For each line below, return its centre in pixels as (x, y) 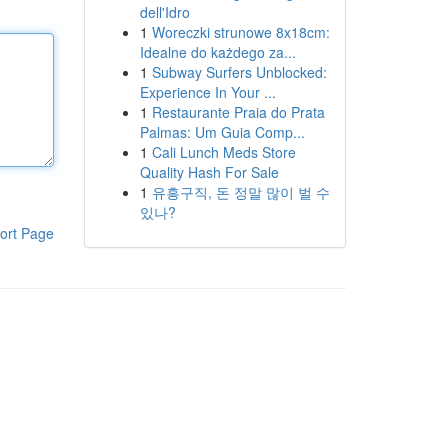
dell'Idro (164, 12)
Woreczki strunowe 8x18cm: (240, 32)
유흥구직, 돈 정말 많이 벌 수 (240, 192)
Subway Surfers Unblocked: (239, 72)
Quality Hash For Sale (209, 172)
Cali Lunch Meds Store (223, 152)
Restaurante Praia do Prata (238, 112)
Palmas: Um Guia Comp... (222, 132)
